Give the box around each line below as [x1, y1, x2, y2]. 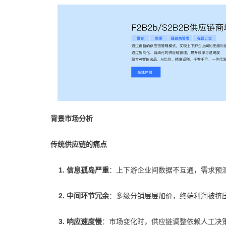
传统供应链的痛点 [50, 140, 107, 148]
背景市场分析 [50, 115, 93, 123]
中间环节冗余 [67, 192, 109, 200]
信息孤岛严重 [67, 166, 109, 174]
